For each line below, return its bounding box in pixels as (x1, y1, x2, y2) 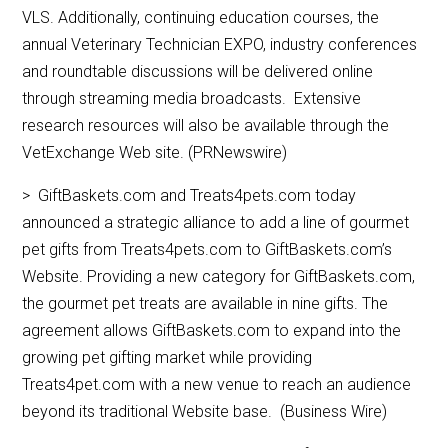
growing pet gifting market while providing (22, 348, 313, 368)
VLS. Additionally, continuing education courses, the (22, 8, 380, 28)
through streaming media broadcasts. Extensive (22, 89, 362, 109)
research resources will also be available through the (22, 116, 390, 136)
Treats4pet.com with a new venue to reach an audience (22, 375, 412, 395)
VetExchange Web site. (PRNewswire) (22, 143, 288, 163)
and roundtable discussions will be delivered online (22, 62, 374, 82)
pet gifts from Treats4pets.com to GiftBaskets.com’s (22, 240, 393, 260)
